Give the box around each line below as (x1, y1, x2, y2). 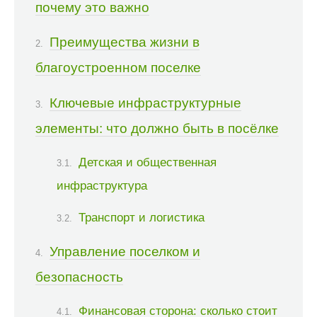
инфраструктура (57, 178, 147, 193)
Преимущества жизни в (50, 35, 200, 50)
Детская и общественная (79, 155, 217, 170)
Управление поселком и (50, 243, 200, 259)
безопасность (35, 269, 123, 284)
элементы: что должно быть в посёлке (35, 120, 279, 136)
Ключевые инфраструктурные (50, 95, 241, 110)
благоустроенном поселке (35, 60, 201, 76)
